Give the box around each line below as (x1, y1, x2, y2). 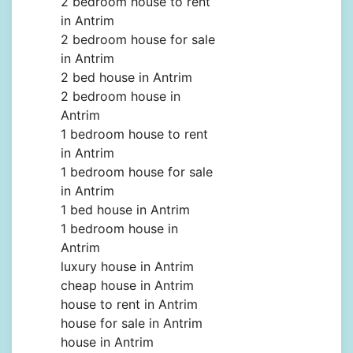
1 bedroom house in (61, 221, 178, 237)
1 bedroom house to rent (61, 126, 208, 143)
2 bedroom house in (61, 88, 180, 105)
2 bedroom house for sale (61, 32, 215, 48)
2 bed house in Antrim (61, 69, 192, 86)
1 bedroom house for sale (61, 164, 213, 180)
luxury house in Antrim (61, 258, 194, 275)
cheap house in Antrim (61, 277, 194, 294)
